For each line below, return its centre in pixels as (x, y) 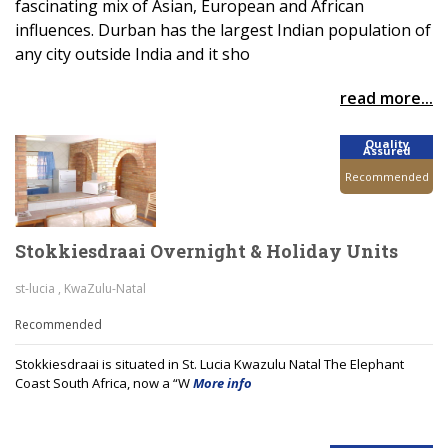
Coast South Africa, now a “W (104, 383)
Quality (386, 143)
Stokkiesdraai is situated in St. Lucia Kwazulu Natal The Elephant (209, 364)
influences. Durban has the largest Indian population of (223, 30)
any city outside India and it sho (132, 54)
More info (222, 383)
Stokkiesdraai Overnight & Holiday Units (206, 251)
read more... (386, 98)
